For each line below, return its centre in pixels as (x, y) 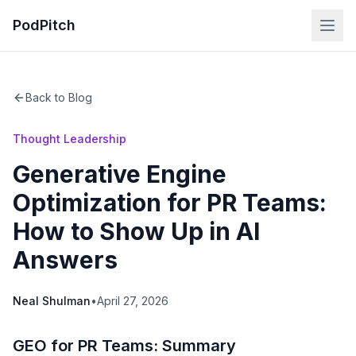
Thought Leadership (70, 139)
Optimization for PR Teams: (170, 203)
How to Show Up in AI (136, 231)
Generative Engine (120, 174)
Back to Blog (59, 97)
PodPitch (44, 25)
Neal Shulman (52, 301)
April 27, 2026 (133, 301)
